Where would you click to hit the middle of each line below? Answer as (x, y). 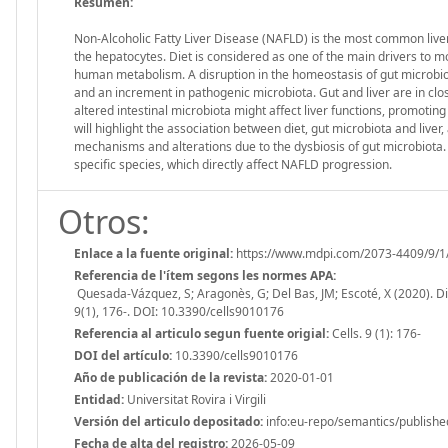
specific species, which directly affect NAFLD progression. (233, 164)
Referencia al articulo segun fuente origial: (201, 333)
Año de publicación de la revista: (170, 377)
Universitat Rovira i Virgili (195, 399)
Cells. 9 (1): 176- (375, 333)
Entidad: (99, 399)
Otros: (104, 221)
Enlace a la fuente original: (153, 253)
